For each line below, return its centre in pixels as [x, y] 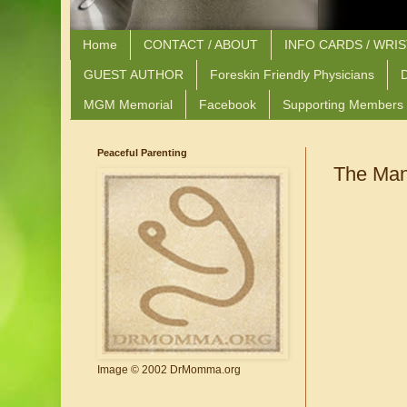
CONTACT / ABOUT [201, 45]
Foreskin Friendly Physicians [292, 75]
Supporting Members [343, 104]
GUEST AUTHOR [134, 75]
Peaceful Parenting [142, 153]
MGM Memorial [128, 104]
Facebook [228, 104]
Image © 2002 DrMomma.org [169, 370]
